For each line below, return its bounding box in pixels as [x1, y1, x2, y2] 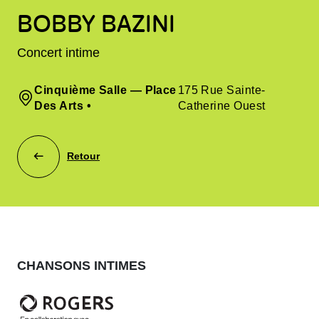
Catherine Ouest [177, 99, 266, 112]
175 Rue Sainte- [177, 83, 266, 96]
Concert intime [17, 45, 100, 60]
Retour [67, 150, 100, 162]
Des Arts [34, 99, 84, 112]
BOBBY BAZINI [17, 9, 175, 38]
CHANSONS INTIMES [17, 258, 146, 273]
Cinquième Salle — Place [34, 83, 177, 96]
